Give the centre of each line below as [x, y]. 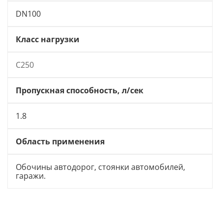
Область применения [60, 141]
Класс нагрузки [48, 39]
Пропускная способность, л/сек [80, 90]
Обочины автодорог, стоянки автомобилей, [100, 167]
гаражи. [31, 176]
